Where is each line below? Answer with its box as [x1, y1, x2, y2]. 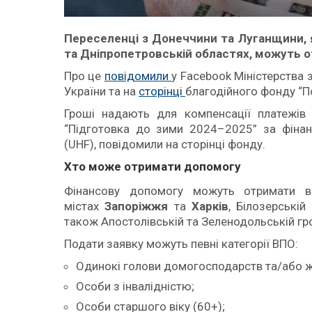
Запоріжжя [104, 198, 174, 213]
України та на [64, 84, 139, 98]
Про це [64, 69, 104, 83]
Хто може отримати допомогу [64, 159, 241, 173]
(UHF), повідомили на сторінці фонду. [64, 137, 265, 151]
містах [64, 198, 105, 213]
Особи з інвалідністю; [76, 279, 194, 293]
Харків [191, 198, 228, 213]
